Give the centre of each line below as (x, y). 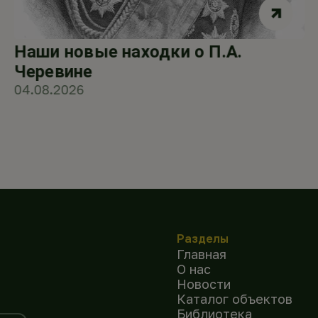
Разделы (202, 238)
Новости (203, 284)
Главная (201, 254)
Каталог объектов (234, 298)
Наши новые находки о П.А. (128, 51)
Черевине (53, 71)
